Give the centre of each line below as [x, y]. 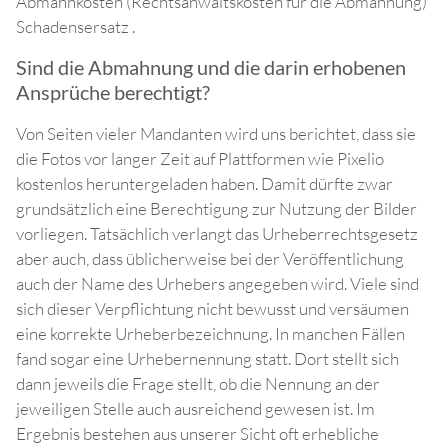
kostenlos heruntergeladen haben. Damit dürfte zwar [204, 184]
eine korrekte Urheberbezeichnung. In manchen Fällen [210, 334]
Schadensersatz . [75, 27]
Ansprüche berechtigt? [113, 92]
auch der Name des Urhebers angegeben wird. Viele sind [217, 284]
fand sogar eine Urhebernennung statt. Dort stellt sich [207, 359]
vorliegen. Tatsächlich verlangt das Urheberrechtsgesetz [217, 234]
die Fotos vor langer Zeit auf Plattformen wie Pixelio [200, 159]
